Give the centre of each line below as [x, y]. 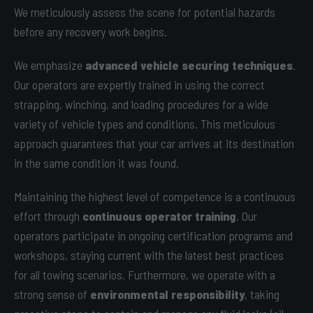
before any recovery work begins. [90, 31]
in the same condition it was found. [96, 163]
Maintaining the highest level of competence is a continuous [155, 196]
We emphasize [50, 65]
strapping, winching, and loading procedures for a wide [141, 104]
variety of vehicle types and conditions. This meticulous [145, 124]
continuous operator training [159, 216]
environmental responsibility [167, 294]
